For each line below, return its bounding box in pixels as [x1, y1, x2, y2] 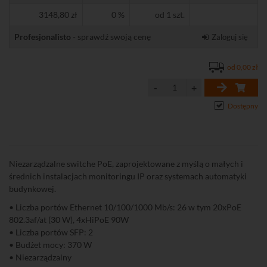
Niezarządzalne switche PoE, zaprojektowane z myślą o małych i [9, 159, 243, 169]
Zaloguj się [212, 32, 248, 42]
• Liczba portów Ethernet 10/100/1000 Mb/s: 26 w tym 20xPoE [9, 202, 241, 212]
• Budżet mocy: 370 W [9, 240, 92, 250]
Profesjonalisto [14, 32, 71, 42]
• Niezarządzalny [9, 252, 72, 262]
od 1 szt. [155, 10, 185, 20]
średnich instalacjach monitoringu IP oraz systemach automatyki [9, 171, 247, 181]
